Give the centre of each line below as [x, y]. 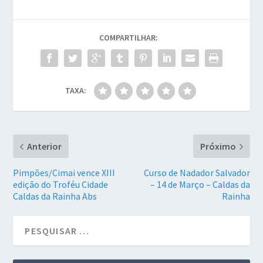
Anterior [45, 146]
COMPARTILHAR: [129, 38]
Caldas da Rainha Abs [55, 196]
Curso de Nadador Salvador [197, 173]
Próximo [218, 146]
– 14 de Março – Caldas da [200, 185]
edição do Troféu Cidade [61, 185]
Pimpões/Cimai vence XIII [64, 173]
